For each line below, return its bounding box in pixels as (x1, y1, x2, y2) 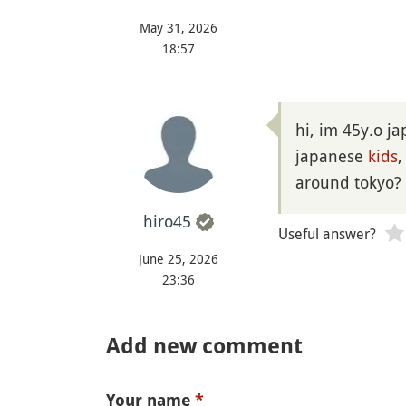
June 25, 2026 (139, 250, 218, 268)
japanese (295, 145, 368, 168)
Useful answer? (278, 224, 376, 245)
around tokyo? (295, 171, 401, 194)
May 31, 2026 (140, 19, 217, 37)
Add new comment (106, 333, 303, 360)
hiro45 (143, 210, 191, 233)
